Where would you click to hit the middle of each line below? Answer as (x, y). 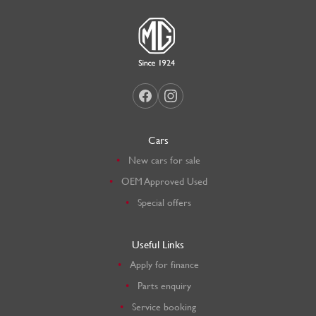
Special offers (164, 202)
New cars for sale (164, 159)
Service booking (164, 306)
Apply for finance (164, 264)
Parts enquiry (164, 285)
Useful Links (158, 244)
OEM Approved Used (164, 181)
